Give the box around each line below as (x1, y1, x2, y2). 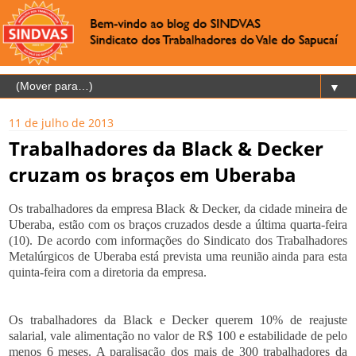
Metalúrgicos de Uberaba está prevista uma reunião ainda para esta (9, 250, 347, 264)
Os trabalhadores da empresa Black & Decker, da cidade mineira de (9, 202, 347, 216)
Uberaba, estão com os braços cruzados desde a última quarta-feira (9, 218, 347, 232)
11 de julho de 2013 (9, 115, 114, 131)
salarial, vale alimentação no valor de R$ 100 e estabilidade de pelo (9, 329, 347, 343)
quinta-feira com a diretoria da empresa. (9, 265, 207, 280)
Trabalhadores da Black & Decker (9, 135, 323, 162)
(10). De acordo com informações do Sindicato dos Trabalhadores (9, 234, 347, 248)
